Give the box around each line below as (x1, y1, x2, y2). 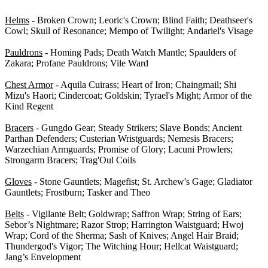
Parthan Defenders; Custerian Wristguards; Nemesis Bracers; (5, 133, 233, 144)
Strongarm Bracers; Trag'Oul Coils (5, 155, 136, 166)
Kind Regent (5, 101, 53, 112)
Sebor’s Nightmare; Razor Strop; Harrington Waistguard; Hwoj (5, 220, 243, 230)
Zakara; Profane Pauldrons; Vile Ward (5, 58, 148, 69)
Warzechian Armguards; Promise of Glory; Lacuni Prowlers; (5, 144, 233, 155)
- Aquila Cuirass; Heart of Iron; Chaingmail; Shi (53, 80, 236, 90)
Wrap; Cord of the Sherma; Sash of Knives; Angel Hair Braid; (5, 230, 239, 241)
